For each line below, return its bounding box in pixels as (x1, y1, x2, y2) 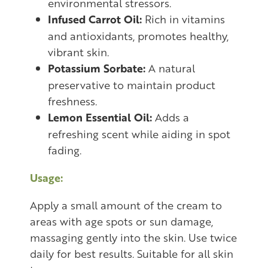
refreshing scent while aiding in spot (48, 126, 230, 141)
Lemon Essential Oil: (48, 109, 152, 125)
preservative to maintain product (48, 77, 215, 92)
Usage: (30, 169, 63, 185)
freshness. (48, 93, 97, 108)
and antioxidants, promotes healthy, (48, 28, 229, 43)
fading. (48, 142, 81, 157)
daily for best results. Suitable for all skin (30, 245, 233, 261)
